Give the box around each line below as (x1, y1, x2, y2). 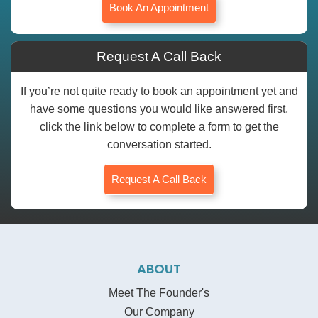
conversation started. (106, 138, 212, 151)
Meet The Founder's (109, 287, 209, 300)
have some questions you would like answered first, (30, 103, 288, 116)
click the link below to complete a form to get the (39, 121, 279, 133)
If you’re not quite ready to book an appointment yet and (20, 85, 298, 98)
